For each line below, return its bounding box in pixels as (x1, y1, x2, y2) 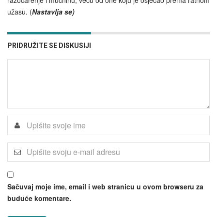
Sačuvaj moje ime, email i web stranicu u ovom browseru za (7, 181, 203, 191)
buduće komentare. (7, 193, 71, 203)
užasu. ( (7, 6, 32, 16)
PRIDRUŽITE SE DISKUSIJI (7, 41, 91, 49)
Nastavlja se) (32, 6, 75, 16)
